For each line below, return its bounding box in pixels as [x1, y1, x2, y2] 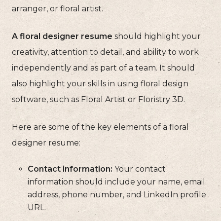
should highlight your [112, 32, 201, 41]
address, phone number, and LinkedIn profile [28, 190, 206, 200]
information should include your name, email [28, 177, 205, 187]
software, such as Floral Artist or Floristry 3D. [12, 95, 185, 105]
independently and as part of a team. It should [12, 63, 195, 73]
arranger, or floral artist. [12, 4, 103, 14]
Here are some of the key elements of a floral [12, 122, 189, 132]
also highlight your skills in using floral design [12, 79, 188, 89]
